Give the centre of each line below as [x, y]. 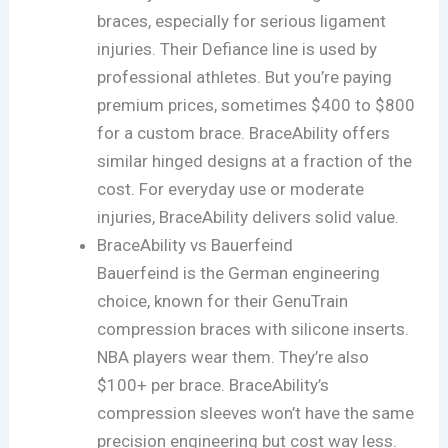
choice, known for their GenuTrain [223, 300]
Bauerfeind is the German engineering [239, 272]
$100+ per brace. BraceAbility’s [213, 384]
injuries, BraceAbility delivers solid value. [248, 216]
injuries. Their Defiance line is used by [237, 48]
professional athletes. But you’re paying [245, 76]
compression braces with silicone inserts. [253, 328]
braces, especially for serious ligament [242, 20]
